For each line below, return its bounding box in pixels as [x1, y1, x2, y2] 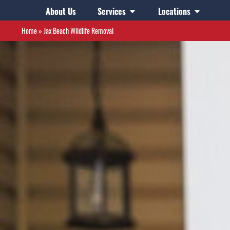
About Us [45, 5, 76, 17]
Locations [158, 5, 190, 17]
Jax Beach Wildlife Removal [44, 26, 113, 36]
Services [97, 5, 126, 17]
